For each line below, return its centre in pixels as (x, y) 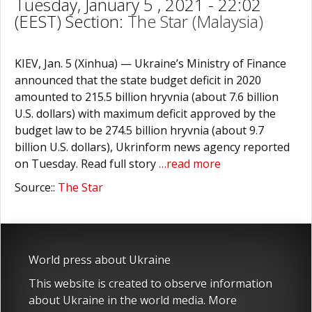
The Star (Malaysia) (195, 21)
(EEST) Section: (71, 21)
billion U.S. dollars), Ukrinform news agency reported (152, 147)
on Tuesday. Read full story (87, 164)
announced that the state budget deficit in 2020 (138, 80)
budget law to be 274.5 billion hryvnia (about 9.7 (139, 130)
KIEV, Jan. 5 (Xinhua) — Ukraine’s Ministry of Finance (150, 63)
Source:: (36, 187)
